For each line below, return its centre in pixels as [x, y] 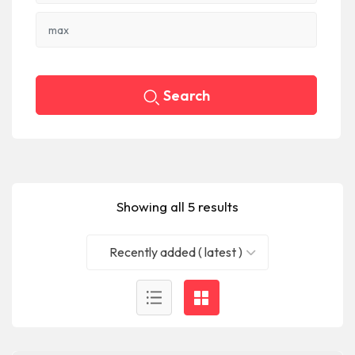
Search [186, 95]
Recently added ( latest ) [176, 252]
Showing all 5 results [177, 206]
